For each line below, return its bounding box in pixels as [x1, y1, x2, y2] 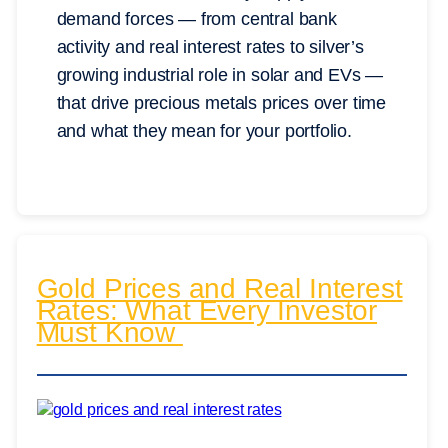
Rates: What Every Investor [36, 295, 378, 327]
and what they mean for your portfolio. [56, 120, 352, 141]
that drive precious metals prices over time [56, 92, 387, 113]
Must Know [36, 317, 183, 349]
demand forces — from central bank [56, 8, 337, 29]
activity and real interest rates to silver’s [56, 36, 364, 57]
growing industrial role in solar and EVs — [56, 64, 384, 85]
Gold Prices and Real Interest [36, 273, 403, 305]
